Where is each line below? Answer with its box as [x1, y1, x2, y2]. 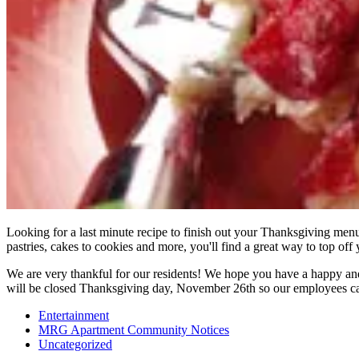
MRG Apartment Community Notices [38, 323, 229, 337]
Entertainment [38, 309, 109, 323]
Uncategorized [38, 337, 112, 352]
